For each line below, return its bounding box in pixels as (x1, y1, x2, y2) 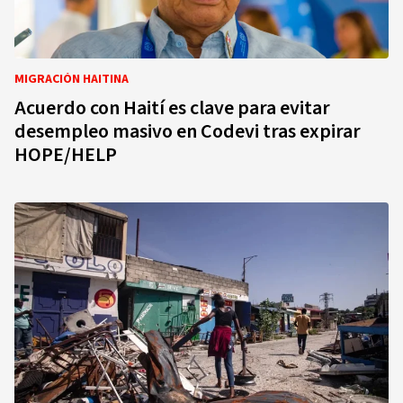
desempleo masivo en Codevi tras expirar (14, 117, 361, 146)
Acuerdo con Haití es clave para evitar (14, 94, 330, 122)
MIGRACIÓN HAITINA (14, 70, 129, 88)
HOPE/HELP (14, 140, 117, 169)
